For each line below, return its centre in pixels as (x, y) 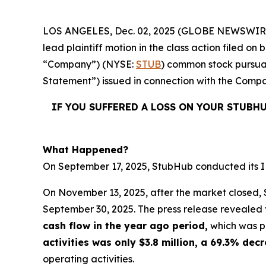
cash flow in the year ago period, (125, 226)
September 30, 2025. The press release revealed (154, 209)
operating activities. (88, 259)
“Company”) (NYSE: (89, 64)
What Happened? (85, 150)
